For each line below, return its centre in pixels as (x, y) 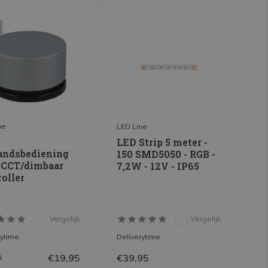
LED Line (132, 126)
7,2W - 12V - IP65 (158, 166)
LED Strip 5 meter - (162, 142)
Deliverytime (138, 236)
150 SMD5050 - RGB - (166, 154)
